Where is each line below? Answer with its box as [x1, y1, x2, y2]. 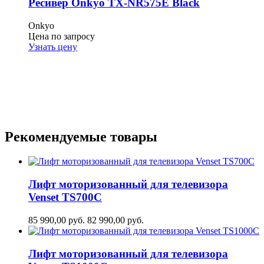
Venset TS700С [28, 191, 102, 204]
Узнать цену [28, 42, 77, 52]
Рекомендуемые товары [5, 128, 157, 144]
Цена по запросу [28, 31, 95, 42]
